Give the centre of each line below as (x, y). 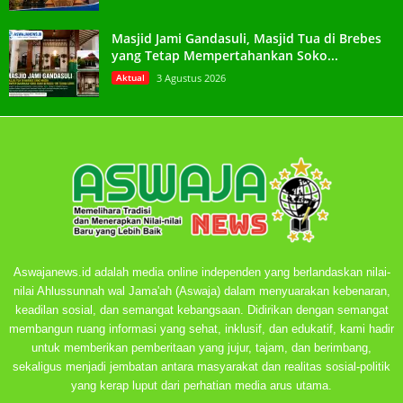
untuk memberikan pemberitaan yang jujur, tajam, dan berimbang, (201, 347)
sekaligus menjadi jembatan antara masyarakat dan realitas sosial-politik (201, 366)
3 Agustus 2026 (191, 77)
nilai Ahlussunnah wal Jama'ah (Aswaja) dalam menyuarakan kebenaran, (201, 291)
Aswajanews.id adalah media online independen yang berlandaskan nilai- (201, 272)
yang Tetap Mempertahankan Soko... (225, 55)
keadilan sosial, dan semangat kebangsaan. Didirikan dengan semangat (201, 309)
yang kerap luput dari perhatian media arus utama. (201, 385)
